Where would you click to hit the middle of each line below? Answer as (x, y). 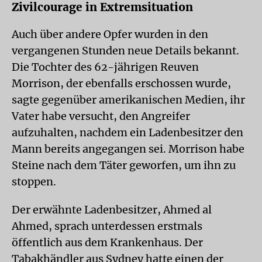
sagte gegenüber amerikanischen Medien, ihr (128, 100)
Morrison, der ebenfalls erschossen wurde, (121, 83)
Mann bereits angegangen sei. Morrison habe (128, 149)
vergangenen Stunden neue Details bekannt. (125, 51)
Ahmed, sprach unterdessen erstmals (107, 226)
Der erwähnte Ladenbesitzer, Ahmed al (112, 210)
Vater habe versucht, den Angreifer (101, 116)
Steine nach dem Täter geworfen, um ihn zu (124, 165)
